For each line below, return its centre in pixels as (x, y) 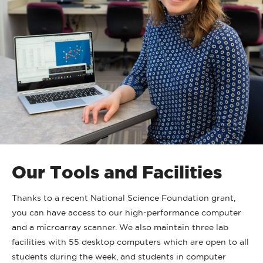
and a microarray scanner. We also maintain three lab (120, 227)
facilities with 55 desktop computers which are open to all (130, 242)
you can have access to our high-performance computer (127, 213)
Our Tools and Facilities (117, 172)
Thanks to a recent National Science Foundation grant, (124, 198)
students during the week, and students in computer (119, 257)
